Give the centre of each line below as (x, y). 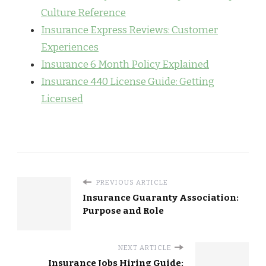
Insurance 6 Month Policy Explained (125, 65)
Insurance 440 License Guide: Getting (128, 82)
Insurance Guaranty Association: (161, 197)
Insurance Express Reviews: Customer (129, 30)
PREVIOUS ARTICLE (131, 182)
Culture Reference (83, 13)
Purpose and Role (123, 210)
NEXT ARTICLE (145, 247)
